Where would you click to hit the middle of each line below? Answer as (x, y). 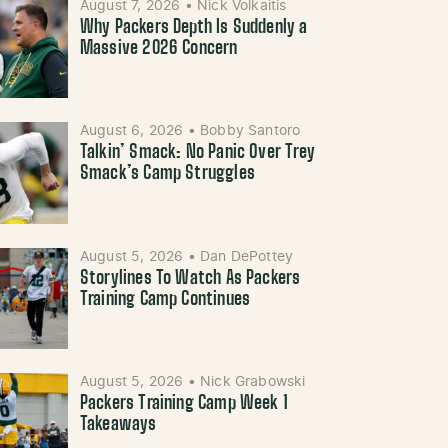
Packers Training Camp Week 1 (183, 404)
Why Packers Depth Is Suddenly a (193, 28)
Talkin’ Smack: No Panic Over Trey (197, 153)
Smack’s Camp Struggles (167, 174)
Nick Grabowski (253, 382)
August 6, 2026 (133, 131)
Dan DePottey (247, 256)
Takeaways (118, 425)
